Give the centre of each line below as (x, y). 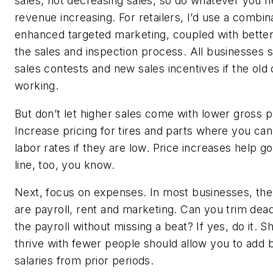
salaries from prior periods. (86, 261)
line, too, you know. (66, 165)
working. (38, 86)
